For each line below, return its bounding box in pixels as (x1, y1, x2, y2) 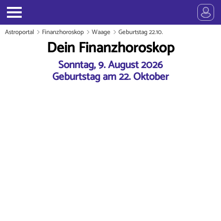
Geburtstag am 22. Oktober (52, 68, 169, 85)
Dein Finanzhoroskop (47, 37, 174, 60)
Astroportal (5, 27, 34, 37)
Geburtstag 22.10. (118, 27, 163, 37)
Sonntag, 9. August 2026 (58, 56, 163, 74)
